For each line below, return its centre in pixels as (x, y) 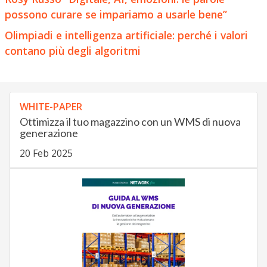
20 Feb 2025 (46, 153)
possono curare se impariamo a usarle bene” (116, 14)
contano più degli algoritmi (72, 50)
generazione (49, 133)
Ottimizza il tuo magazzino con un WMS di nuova (130, 122)
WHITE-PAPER (51, 107)
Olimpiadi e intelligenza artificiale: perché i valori (126, 35)
